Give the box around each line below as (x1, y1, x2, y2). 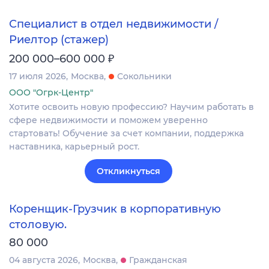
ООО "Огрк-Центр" (9, 86, 93, 98)
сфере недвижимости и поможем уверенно (9, 114, 208, 125)
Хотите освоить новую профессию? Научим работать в (9, 101, 254, 112)
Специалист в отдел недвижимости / (9, 17, 218, 31)
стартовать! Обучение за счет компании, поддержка (9, 127, 244, 139)
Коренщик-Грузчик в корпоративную (9, 202, 221, 216)
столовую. (9, 218, 67, 232)
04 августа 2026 (9, 255, 78, 266)
